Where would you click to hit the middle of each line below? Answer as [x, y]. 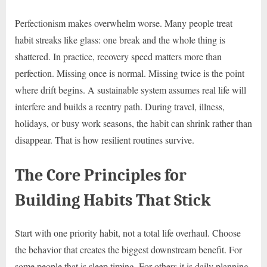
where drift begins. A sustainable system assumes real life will [131, 89]
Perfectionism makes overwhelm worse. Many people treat [124, 23]
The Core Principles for [101, 175]
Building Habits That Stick [113, 200]
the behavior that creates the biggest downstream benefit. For [128, 250]
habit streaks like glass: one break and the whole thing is [120, 39]
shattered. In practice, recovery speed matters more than [118, 56]
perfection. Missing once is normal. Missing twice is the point [130, 73]
